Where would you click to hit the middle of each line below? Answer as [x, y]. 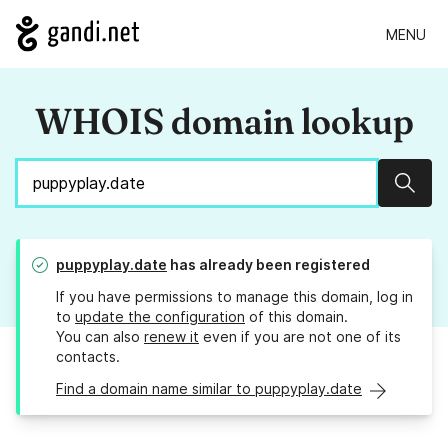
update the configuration [160, 317]
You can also [100, 337]
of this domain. [296, 317]
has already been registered [268, 265]
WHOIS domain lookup [224, 121]
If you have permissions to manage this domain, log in [234, 297]
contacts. [88, 357]
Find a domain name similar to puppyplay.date [209, 389]
